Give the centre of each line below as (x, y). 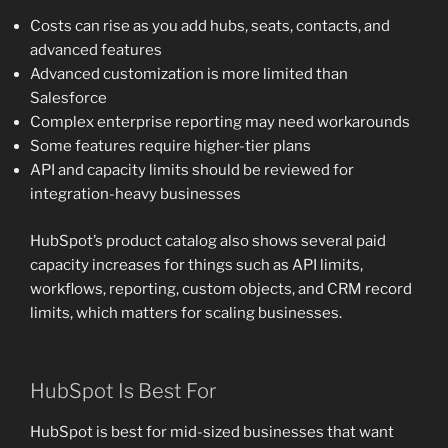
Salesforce (68, 98)
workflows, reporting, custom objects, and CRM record (221, 288)
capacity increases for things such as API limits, (196, 264)
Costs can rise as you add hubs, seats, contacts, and (210, 26)
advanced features (96, 50)
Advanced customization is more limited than (189, 74)
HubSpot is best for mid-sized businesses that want (212, 432)
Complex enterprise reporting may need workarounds (220, 122)
